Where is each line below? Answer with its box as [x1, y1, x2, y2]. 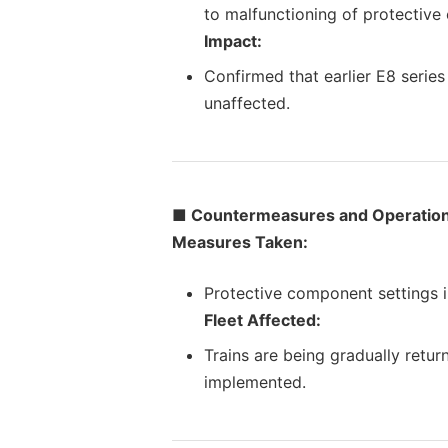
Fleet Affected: [204, 309, 321, 330]
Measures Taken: [172, 231, 308, 252]
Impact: [204, 30, 262, 51]
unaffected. [204, 92, 290, 113]
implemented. [204, 371, 306, 392]
